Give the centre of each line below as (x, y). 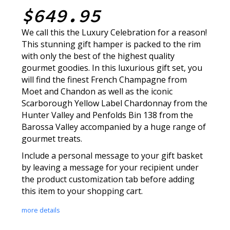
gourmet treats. (52, 139)
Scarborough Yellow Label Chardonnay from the (115, 103)
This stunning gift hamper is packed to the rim (111, 44)
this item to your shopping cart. (83, 191)
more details (41, 210)
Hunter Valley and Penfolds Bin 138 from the (108, 115)
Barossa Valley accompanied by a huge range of (114, 127)
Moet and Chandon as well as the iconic (97, 92)
